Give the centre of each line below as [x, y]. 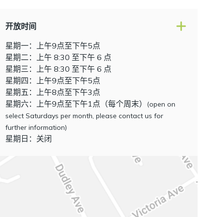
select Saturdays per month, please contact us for [84, 116]
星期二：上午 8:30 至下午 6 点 [58, 57]
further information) [36, 127]
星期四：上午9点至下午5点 [53, 80]
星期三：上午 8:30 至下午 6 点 [58, 69]
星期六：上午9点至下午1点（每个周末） [76, 103]
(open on [161, 104]
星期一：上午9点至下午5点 [53, 45]
